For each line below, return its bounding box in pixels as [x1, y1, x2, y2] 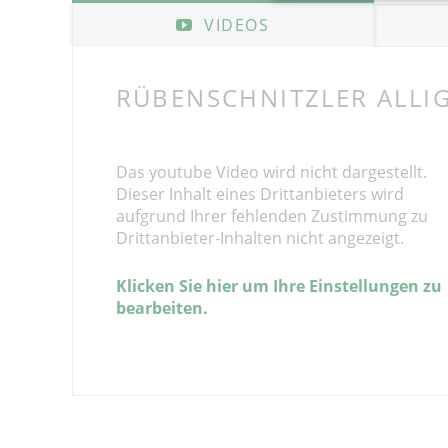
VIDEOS [198, 13, 270, 36]
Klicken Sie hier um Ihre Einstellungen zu [115, 275, 442, 298]
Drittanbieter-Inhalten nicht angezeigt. [115, 227, 404, 250]
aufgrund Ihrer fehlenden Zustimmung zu [115, 205, 428, 228]
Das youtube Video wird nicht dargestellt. [115, 161, 427, 184]
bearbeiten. [115, 297, 208, 320]
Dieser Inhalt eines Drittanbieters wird [115, 183, 404, 206]
